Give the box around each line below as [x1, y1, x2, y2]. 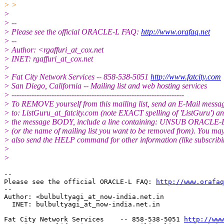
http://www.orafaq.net [141, 27, 210, 36]
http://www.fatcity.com [150, 72, 221, 81]
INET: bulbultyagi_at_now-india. [4, 200, 136, 208]
